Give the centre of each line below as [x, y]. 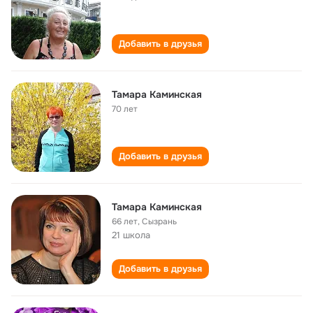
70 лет [125, 109]
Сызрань [159, 221]
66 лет [125, 221]
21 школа [131, 235]
